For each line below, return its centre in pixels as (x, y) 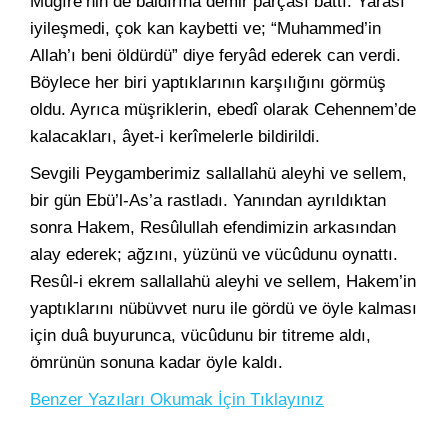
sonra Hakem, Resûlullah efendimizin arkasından (213, 227)
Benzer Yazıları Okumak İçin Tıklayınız (177, 399)
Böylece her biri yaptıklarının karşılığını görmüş (208, 82)
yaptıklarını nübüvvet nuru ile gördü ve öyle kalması (223, 308)
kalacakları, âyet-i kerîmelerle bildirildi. (175, 136)
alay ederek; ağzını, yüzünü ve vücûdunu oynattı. (214, 254)
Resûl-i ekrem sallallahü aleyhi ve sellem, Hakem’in (223, 281)
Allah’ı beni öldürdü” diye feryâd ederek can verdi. (215, 55)
